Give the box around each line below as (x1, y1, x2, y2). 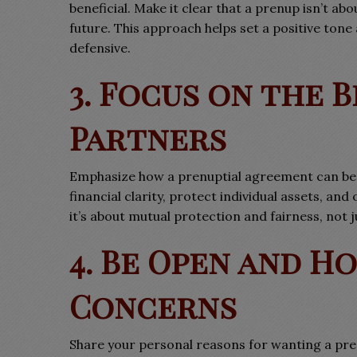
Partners (69, 116, 226, 159)
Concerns (69, 284, 237, 327)
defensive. (69, 40, 131, 56)
